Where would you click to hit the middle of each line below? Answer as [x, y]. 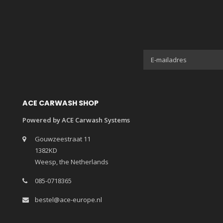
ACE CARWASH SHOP [60, 103]
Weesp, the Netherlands [72, 162]
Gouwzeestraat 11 [63, 139]
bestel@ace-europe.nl [68, 200]
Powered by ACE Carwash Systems [76, 120]
